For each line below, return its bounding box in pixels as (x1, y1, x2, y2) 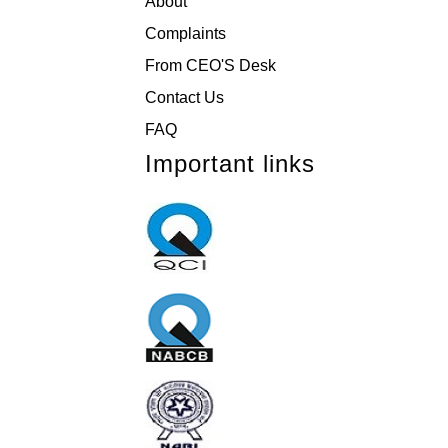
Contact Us (145, 89, 224, 106)
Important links (145, 150, 315, 177)
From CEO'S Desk (145, 57, 276, 74)
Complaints (145, 25, 226, 42)
